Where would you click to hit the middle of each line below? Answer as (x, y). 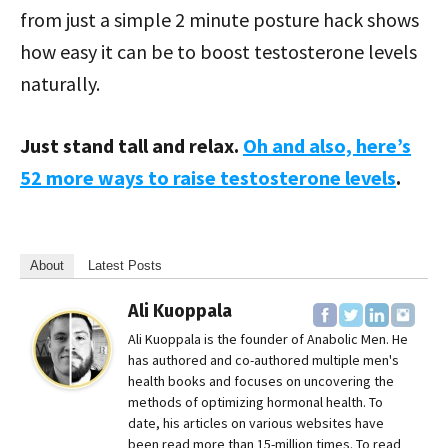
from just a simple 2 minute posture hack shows (219, 20)
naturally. (60, 84)
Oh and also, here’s (327, 146)
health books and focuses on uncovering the (261, 381)
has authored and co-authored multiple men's (263, 360)
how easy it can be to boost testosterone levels (218, 52)
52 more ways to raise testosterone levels (208, 178)
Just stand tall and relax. (131, 146)
